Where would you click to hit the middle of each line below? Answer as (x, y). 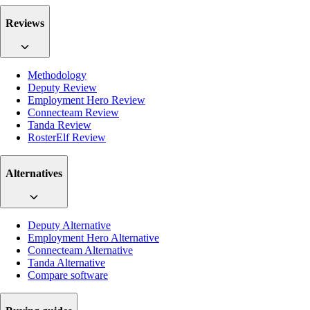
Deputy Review (62, 87)
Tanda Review (60, 125)
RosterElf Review (67, 137)
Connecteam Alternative (80, 250)
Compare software (68, 275)
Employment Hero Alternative (93, 237)
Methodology (57, 75)
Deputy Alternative (69, 225)
